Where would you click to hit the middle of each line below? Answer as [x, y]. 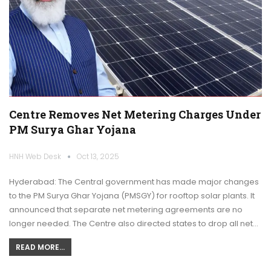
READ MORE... [40, 247]
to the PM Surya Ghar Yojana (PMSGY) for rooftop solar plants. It [132, 196]
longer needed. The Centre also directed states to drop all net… [134, 224]
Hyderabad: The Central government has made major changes [134, 182]
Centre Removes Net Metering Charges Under [135, 115]
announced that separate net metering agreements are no [126, 210]
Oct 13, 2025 [98, 157]
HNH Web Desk [36, 157]
